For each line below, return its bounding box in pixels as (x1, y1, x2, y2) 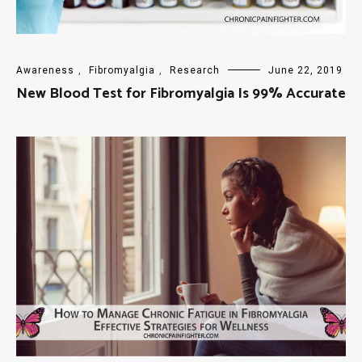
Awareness (16, 65, 74, 77)
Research (170, 65, 220, 77)
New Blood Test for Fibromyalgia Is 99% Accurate (16, 82, 346, 107)
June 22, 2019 (268, 65, 343, 77)
